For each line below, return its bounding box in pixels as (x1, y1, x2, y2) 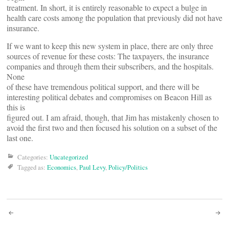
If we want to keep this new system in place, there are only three (7, 40, 213, 51)
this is (7, 102, 25, 112)
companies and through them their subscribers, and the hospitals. (7, 61, 214, 72)
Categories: (17, 152, 50, 162)
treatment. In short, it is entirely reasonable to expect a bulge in (7, 2, 207, 13)
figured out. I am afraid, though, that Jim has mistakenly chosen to (7, 112, 219, 123)
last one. (7, 132, 33, 143)
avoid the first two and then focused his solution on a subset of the (7, 122, 217, 133)
